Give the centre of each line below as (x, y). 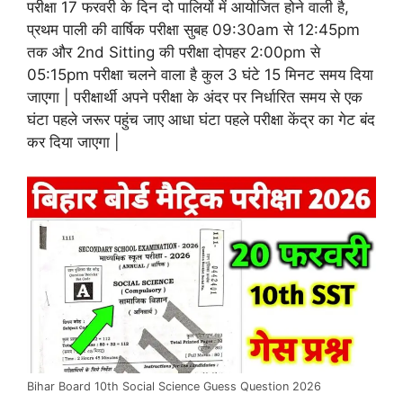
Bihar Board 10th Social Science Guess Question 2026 (174, 386)
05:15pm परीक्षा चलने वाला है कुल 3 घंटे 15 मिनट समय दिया (200, 74)
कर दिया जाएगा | (73, 142)
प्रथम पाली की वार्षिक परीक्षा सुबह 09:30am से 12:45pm (193, 29)
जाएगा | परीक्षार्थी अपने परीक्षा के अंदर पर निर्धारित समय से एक (195, 97)
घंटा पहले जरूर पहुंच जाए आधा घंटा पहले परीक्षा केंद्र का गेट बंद (201, 119)
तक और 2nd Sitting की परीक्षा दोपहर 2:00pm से (174, 52)
